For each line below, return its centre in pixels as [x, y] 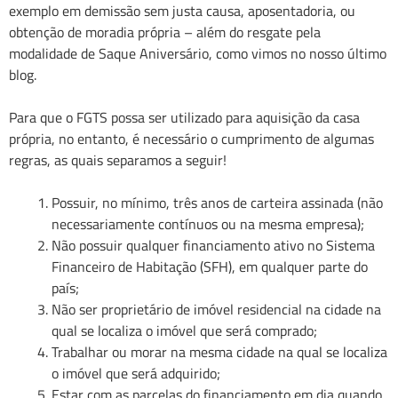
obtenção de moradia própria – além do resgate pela [165, 32]
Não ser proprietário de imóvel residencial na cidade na [216, 310]
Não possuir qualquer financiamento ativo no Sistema [213, 246]
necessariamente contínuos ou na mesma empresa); [208, 224]
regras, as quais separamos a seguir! [118, 160]
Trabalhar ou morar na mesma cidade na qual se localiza [219, 352]
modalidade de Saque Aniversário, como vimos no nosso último [198, 54]
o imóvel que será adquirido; [136, 374]
